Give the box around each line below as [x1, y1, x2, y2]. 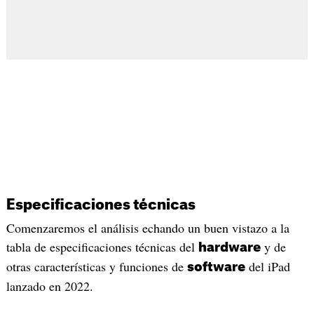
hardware [198, 240, 261, 254]
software [186, 260, 245, 273]
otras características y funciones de [6, 257, 187, 275]
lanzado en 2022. [6, 277, 93, 294]
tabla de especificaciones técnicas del [6, 238, 198, 255]
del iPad [245, 257, 290, 275]
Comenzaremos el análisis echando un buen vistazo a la [6, 219, 289, 236]
